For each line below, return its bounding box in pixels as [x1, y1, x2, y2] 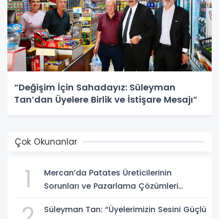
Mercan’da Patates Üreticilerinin [44, 167, 172, 178]
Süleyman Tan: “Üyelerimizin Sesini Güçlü [44, 203, 206, 215]
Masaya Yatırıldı [44, 193, 108, 205]
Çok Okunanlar [15, 135, 77, 148]
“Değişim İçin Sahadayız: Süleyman [14, 81, 175, 93]
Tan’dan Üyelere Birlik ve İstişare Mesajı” [14, 93, 197, 106]
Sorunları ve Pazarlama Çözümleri [44, 180, 178, 192]
